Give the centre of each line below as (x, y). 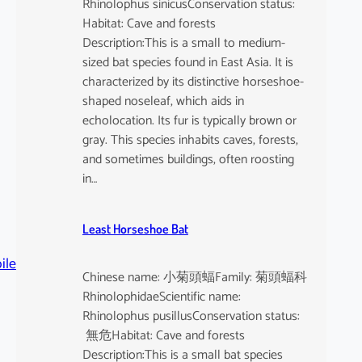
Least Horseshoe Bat (135, 229)
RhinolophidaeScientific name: (161, 297)
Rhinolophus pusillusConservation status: (191, 317)
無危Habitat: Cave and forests (163, 336)
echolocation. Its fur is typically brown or (189, 120)
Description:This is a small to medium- (183, 43)
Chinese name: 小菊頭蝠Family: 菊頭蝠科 (194, 278)
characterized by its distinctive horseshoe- (193, 82)
